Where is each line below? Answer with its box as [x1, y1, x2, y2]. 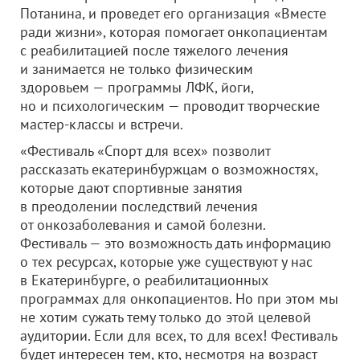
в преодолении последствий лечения [20, 197, 258, 215]
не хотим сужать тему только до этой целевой [20, 308, 311, 326]
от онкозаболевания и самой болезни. [20, 215, 265, 234]
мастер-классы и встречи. [20, 115, 183, 133]
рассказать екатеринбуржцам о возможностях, [20, 160, 317, 178]
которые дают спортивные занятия [20, 178, 243, 197]
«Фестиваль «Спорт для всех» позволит [20, 141, 270, 160]
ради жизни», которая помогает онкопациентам [20, 22, 328, 41]
